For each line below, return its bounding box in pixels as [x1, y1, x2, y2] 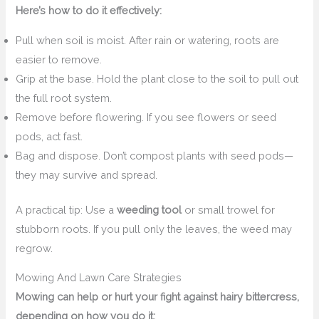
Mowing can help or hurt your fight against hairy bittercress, [16, 291, 300, 303]
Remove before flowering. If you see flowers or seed [16, 110, 277, 123]
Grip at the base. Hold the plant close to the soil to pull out [16, 72, 299, 85]
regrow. [16, 241, 53, 254]
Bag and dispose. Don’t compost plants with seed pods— [16, 149, 294, 162]
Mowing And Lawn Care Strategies [16, 271, 182, 284]
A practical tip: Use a [16, 203, 117, 216]
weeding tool [117, 203, 182, 216]
